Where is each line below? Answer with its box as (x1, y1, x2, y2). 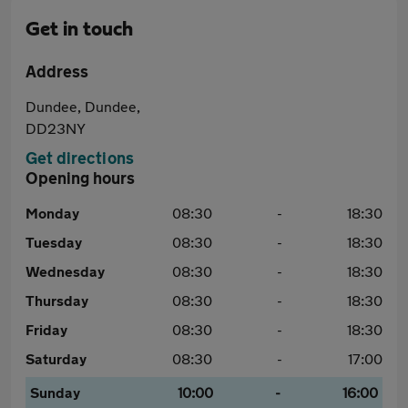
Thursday (25, 291, 88, 309)
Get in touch (25, 19, 133, 39)
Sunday (30, 383, 80, 401)
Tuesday (25, 233, 82, 250)
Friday (25, 321, 67, 338)
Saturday (25, 350, 87, 367)
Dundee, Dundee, (25, 97, 140, 115)
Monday (25, 204, 79, 221)
